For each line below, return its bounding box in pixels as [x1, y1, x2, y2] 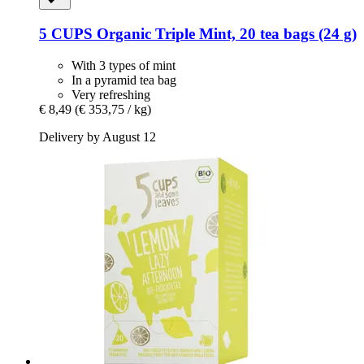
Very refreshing [71, 87, 150, 102]
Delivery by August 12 [39, 129, 156, 144]
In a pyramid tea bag [71, 72, 176, 87]
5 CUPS [39, 24, 93, 42]
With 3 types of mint [71, 58, 175, 72]
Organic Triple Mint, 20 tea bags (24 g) [93, 24, 357, 42]
